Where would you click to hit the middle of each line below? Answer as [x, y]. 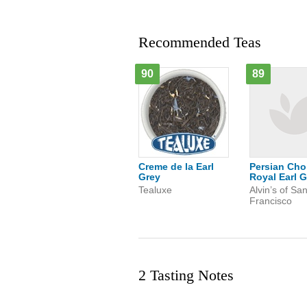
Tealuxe [155, 190]
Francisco [271, 201]
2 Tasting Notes [186, 275]
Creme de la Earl [176, 167]
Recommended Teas [200, 42]
